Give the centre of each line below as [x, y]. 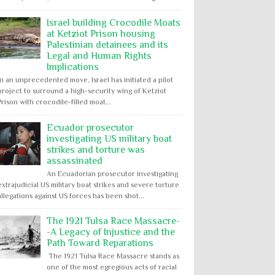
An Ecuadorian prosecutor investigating [112, 173]
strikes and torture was [96, 149]
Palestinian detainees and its [107, 45]
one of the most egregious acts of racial [112, 267]
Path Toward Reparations [100, 243]
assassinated [75, 161]
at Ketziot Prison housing [101, 34]
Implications [73, 67]
